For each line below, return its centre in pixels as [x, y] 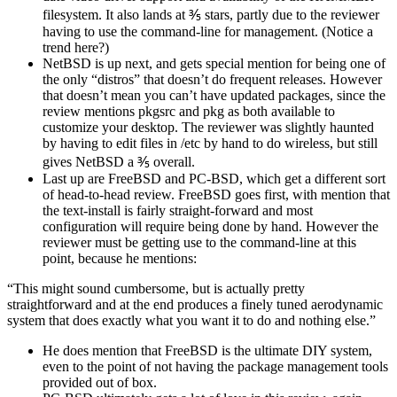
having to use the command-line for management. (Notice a [208, 31]
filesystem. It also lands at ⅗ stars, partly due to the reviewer [211, 14]
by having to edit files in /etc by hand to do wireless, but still [210, 143]
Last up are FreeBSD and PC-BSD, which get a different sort [214, 178]
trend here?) [76, 47]
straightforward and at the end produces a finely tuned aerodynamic [195, 304]
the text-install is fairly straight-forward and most [178, 210]
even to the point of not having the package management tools [215, 366]
